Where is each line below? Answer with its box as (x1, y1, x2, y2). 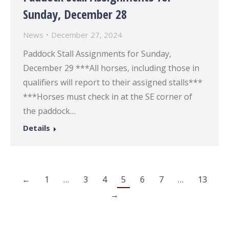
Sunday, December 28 (23, 6, 127, 22)
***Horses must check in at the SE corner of (23, 91, 192, 102)
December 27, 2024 (51, 30, 122, 40)
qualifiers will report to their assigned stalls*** (23, 77, 202, 88)
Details (23, 123, 50, 133)
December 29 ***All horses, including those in (23, 62, 199, 74)
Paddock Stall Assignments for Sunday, (23, 48, 171, 59)
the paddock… (23, 105, 76, 117)
